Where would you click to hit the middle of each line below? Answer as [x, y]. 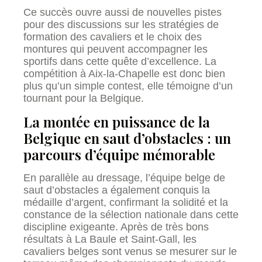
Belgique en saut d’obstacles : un [127, 138]
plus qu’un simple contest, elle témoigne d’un [128, 86]
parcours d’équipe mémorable [119, 154]
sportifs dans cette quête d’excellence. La [120, 62]
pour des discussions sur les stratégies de [121, 25]
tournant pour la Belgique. [84, 99]
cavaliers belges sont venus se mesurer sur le [130, 251]
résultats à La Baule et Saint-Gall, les [110, 239]
